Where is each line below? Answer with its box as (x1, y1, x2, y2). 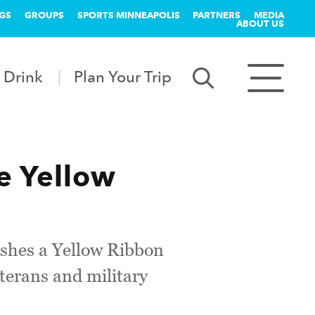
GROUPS (24, 9, 64, 20)
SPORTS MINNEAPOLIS (77, 9, 180, 20)
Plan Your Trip (74, 67, 172, 86)
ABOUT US (236, 18, 284, 29)
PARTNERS (193, 9, 241, 20)
